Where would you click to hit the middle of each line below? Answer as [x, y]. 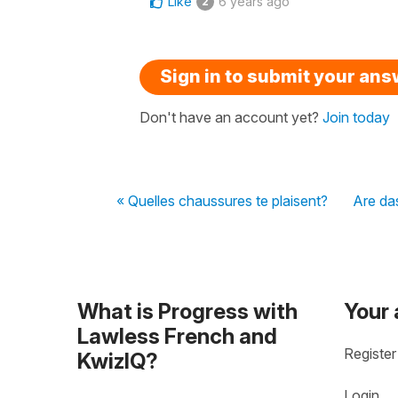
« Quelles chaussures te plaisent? [222, 200]
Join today [356, 117]
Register [370, 354]
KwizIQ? [118, 361]
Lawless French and [177, 336]
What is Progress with [187, 311]
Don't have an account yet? [231, 117]
